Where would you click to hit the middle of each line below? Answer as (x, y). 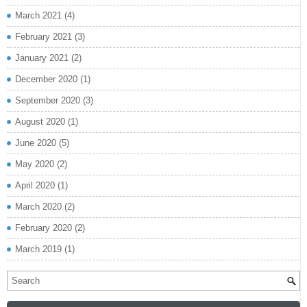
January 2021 (42, 58)
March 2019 (38, 249)
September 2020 (48, 101)
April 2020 (35, 186)
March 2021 (38, 16)
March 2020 (38, 207)
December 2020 (46, 79)
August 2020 (40, 122)
